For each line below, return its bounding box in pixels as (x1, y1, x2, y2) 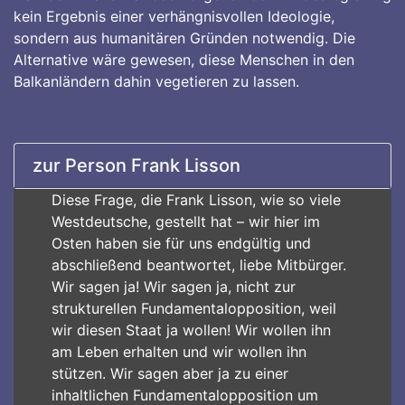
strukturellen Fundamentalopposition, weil (51, 299, 336, 317)
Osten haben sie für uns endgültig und (51, 234, 311, 252)
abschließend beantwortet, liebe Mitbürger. (51, 256, 346, 274)
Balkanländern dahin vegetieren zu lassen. (14, 72, 299, 90)
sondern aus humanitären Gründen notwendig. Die (14, 29, 355, 47)
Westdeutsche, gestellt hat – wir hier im (51, 212, 320, 231)
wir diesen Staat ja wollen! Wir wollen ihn (51, 321, 331, 339)
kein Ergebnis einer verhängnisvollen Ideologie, (14, 7, 334, 25)
